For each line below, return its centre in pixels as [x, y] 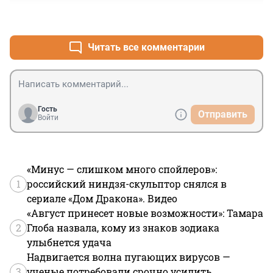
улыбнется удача [69, 243]
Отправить [223, 115]
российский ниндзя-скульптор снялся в [127, 184]
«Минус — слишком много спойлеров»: [122, 169]
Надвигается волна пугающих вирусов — [129, 257]
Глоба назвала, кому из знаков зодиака [123, 228]
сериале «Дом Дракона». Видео [102, 199]
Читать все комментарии [146, 48]
